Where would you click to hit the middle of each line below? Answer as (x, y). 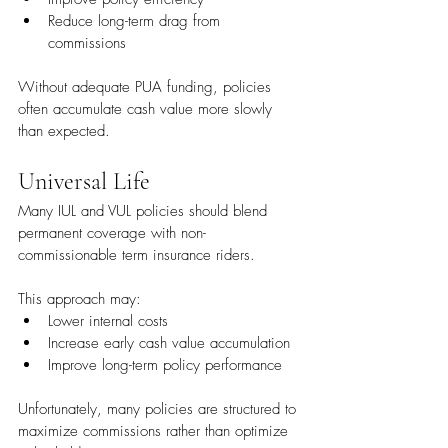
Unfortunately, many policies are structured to (159, 409)
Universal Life (84, 182)
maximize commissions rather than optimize (155, 431)
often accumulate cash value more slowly (147, 109)
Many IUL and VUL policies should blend (145, 211)
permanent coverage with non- (112, 233)
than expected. (64, 131)
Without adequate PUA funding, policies (147, 87)
